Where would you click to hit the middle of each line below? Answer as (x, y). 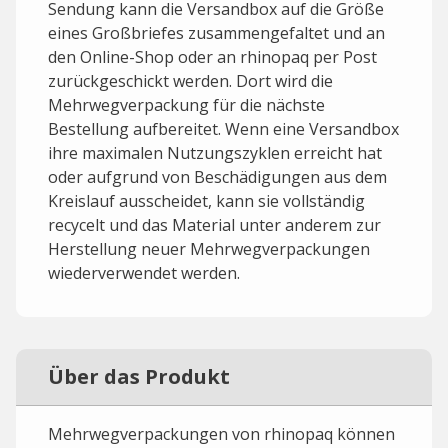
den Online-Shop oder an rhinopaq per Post (212, 57)
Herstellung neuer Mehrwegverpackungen (209, 249)
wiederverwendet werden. (144, 273)
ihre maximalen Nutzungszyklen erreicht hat (215, 153)
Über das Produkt (139, 376)
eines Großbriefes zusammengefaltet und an (216, 33)
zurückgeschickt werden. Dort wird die (190, 81)
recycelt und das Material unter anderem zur (214, 225)
